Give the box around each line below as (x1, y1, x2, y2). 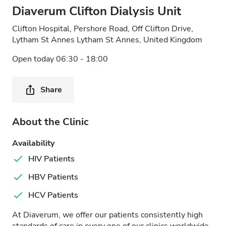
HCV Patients (28, 190, 78, 201)
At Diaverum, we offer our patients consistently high (12, 209, 203, 220)
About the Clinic (12, 115, 88, 129)
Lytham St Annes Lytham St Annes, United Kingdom (12, 34, 202, 45)
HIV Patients (28, 153, 75, 164)
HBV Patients (28, 172, 78, 183)
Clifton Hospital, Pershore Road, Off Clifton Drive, (12, 23, 193, 34)
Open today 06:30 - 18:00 (12, 53, 108, 65)
